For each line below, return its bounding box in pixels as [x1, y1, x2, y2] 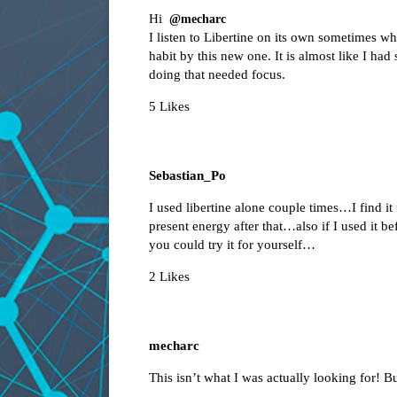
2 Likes [149, 269, 190, 284]
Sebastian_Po [149, 168, 226, 183]
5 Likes [149, 99, 190, 114]
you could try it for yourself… [149, 237, 315, 253]
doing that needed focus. [149, 67, 285, 82]
